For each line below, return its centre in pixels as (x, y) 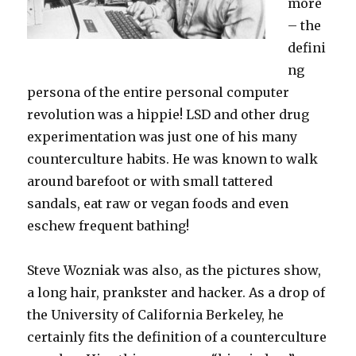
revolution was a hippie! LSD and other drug (168, 114)
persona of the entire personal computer (159, 92)
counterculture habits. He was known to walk (173, 159)
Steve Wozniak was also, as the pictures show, (174, 270)
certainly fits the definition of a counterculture (177, 337)
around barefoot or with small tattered (150, 181)
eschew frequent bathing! (108, 226)
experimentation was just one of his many (163, 137)
